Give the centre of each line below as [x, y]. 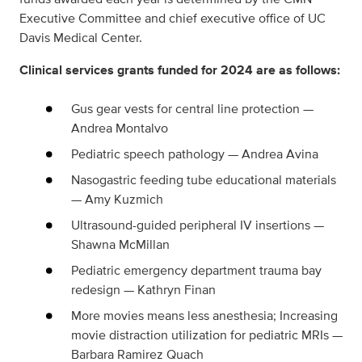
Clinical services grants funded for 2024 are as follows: [180, 70]
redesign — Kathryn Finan [143, 290]
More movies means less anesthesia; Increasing [204, 316]
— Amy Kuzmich [117, 199]
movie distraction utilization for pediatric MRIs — [207, 335]
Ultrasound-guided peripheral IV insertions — [198, 225]
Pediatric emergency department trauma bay [196, 270]
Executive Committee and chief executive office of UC [173, 18]
